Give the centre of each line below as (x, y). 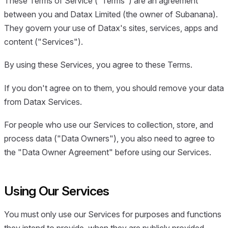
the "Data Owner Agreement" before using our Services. (108, 152)
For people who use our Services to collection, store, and (109, 125)
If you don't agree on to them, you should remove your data (114, 88)
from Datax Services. (43, 102)
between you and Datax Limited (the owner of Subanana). (111, 14)
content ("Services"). (44, 42)
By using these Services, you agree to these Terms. (98, 65)
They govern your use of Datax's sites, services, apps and (111, 28)
